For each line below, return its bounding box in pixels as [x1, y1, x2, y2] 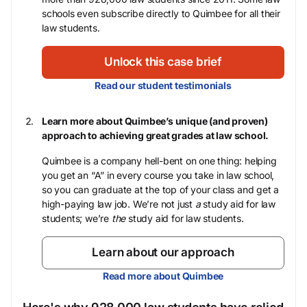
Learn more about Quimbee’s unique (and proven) [42, 115, 268, 127]
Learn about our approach [92, 245, 234, 259]
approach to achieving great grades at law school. [42, 130, 269, 141]
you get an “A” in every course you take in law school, [42, 169, 275, 181]
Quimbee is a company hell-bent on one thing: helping [42, 155, 277, 167]
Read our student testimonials [95, 79, 232, 91]
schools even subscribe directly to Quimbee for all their [42, 8, 280, 19]
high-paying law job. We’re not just [42, 198, 195, 210]
